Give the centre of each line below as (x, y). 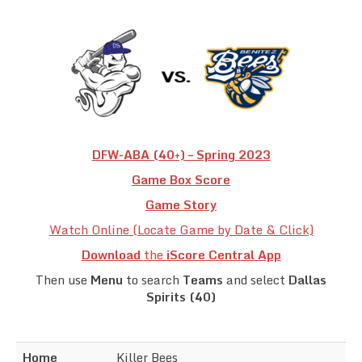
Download (112, 254)
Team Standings (78, 14)
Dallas (307, 279)
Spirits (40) (181, 296)
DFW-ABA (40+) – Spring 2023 (181, 154)
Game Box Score (181, 179)
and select (256, 279)
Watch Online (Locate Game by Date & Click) (181, 229)
